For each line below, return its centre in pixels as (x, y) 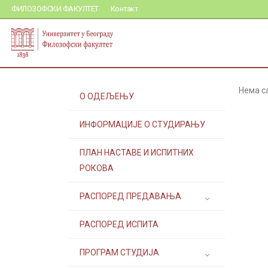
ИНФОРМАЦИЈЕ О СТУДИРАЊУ (142, 124)
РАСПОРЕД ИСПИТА (119, 224)
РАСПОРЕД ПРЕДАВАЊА (130, 196)
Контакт (124, 9)
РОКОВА (97, 168)
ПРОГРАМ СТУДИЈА (119, 252)
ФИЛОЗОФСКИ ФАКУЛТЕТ (55, 9)
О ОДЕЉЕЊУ (107, 96)
